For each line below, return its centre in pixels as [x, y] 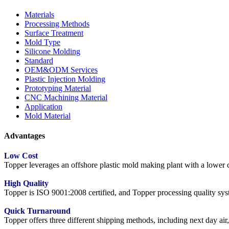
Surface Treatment [54, 33]
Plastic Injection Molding [65, 79]
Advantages [25, 135]
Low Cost [21, 156]
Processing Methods [57, 24]
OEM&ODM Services [61, 70]
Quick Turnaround [37, 211]
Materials [39, 14]
